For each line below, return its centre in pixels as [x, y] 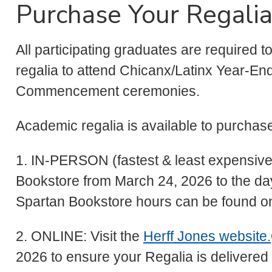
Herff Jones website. [207, 236]
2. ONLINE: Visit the [80, 236]
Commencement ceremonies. [110, 91]
